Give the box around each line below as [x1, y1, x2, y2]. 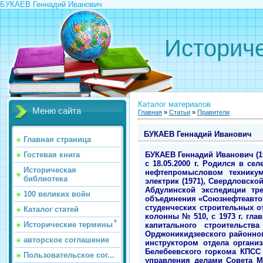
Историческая [23, 166, 76, 174]
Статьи [169, 109, 190, 116]
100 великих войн [23, 190, 90, 198]
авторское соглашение [23, 235, 109, 244]
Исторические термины [23, 220, 113, 229]
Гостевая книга [23, 150, 80, 159]
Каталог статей [23, 205, 79, 214]
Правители [197, 109, 230, 116]
